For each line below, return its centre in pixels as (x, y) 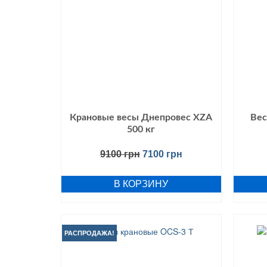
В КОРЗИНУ (141, 184)
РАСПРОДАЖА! (89, 233)
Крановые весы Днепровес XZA (141, 117)
